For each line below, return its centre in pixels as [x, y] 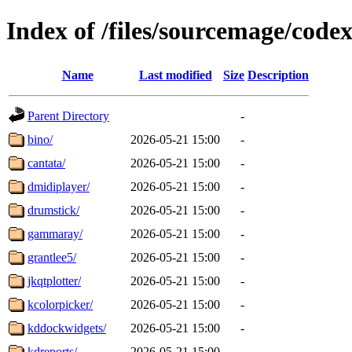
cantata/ [46, 163]
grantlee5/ [52, 257]
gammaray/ [55, 233]
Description [278, 75]
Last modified [175, 75]
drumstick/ [53, 210]
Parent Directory [68, 115]
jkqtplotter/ [54, 280]
